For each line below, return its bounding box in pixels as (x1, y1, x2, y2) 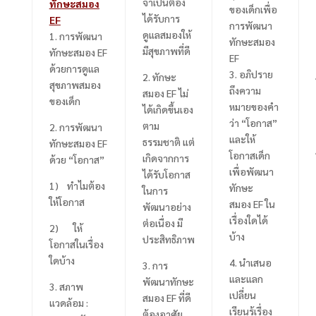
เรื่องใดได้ (229, 213, 268, 226)
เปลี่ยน (229, 288, 256, 301)
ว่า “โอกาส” (229, 116, 277, 129)
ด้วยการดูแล (49, 61, 99, 75)
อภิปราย (238, 67, 273, 80)
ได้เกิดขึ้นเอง (142, 102, 193, 116)
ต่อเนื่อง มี (142, 216, 183, 229)
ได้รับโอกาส (142, 167, 190, 181)
